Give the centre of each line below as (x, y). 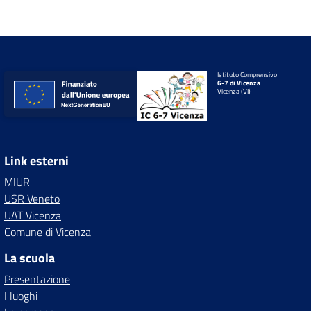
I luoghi (21, 295)
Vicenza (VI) (234, 91)
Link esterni (36, 160)
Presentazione (37, 279)
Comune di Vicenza (48, 232)
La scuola (30, 258)
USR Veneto (32, 198)
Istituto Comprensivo (247, 74)
